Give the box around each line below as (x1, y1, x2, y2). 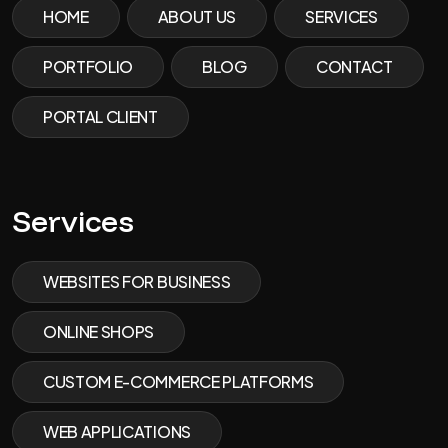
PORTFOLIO (43, 56, 134, 77)
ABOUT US (157, 6, 237, 27)
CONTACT (315, 56, 393, 77)
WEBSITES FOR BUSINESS (43, 271, 231, 292)
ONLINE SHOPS (43, 321, 155, 342)
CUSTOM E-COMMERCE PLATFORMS (43, 371, 314, 392)
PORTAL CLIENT (43, 106, 158, 127)
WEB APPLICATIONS (43, 421, 191, 442)
